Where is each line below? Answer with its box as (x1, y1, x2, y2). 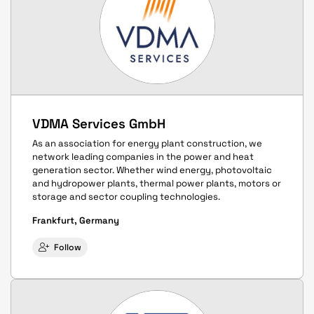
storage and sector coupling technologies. (32, 191, 220, 203)
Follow (54, 242, 81, 253)
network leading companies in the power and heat (32, 151, 254, 163)
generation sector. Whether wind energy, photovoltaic (32, 164, 272, 177)
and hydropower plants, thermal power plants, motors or (32, 177, 281, 190)
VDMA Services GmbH (32, 115, 165, 132)
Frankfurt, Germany (32, 214, 119, 227)
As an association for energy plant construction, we (32, 137, 262, 150)
